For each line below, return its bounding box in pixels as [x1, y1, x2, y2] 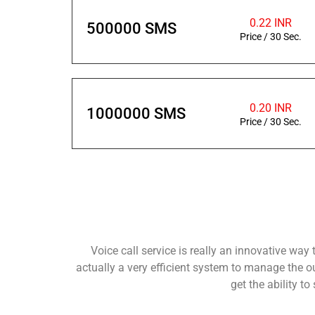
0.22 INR [250, 16, 292, 30]
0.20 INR [250, 101, 292, 115]
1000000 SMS [86, 104, 186, 122]
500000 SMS [86, 19, 176, 37]
